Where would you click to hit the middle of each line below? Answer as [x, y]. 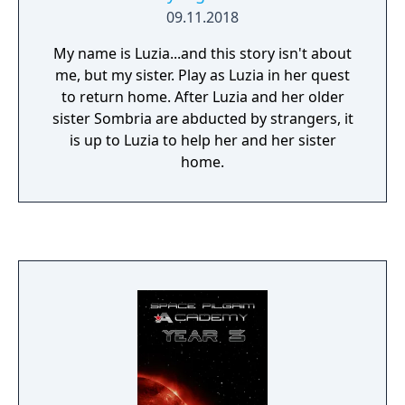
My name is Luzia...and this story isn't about [202, 53]
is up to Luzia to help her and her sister [202, 140]
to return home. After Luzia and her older [202, 97]
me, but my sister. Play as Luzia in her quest [117, 75]
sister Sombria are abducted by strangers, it [202, 118]
